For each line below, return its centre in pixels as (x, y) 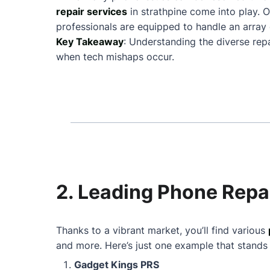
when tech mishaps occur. (115, 57)
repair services (92, 11)
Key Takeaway (90, 42)
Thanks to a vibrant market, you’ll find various (162, 230)
